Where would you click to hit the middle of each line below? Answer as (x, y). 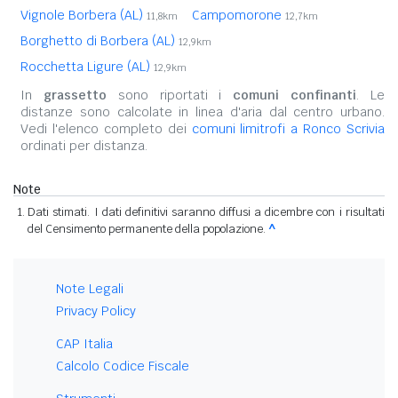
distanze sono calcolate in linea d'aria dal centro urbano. (203, 112)
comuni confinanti (295, 96)
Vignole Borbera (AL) (84, 16)
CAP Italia (84, 344)
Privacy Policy (96, 311)
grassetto (75, 96)
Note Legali (90, 289)
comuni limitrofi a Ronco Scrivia (288, 129)
